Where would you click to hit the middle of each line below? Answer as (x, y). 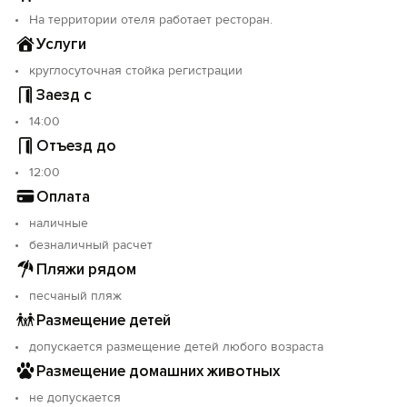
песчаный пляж (75, 296)
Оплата (63, 196)
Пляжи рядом (86, 269)
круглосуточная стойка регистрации (136, 70)
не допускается (75, 397)
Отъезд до (76, 145)
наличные (59, 223)
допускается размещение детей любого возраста (176, 347)
